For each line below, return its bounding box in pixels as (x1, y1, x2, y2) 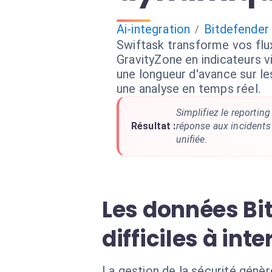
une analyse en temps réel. (117, 81, 260, 96)
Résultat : (131, 120, 176, 132)
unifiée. (175, 134, 208, 145)
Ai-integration (117, 22, 191, 36)
